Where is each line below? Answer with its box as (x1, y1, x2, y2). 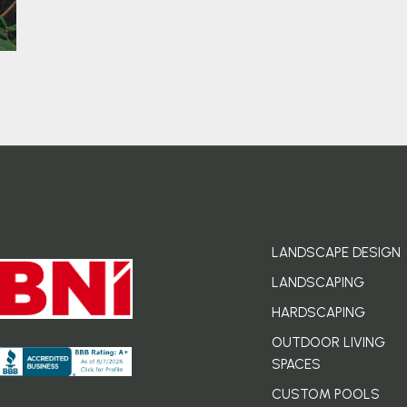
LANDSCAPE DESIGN (272, 243, 401, 261)
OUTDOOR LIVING (272, 333, 385, 351)
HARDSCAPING (272, 303, 365, 321)
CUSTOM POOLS (272, 385, 380, 402)
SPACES (272, 355, 321, 372)
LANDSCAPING (272, 273, 364, 291)
